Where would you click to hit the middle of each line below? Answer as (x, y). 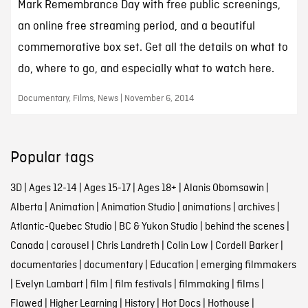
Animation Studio (138, 208)
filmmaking (204, 285)
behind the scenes (244, 227)
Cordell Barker (246, 246)
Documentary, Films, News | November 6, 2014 (106, 99)
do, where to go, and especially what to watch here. (146, 69)
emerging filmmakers (248, 266)
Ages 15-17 (107, 189)
